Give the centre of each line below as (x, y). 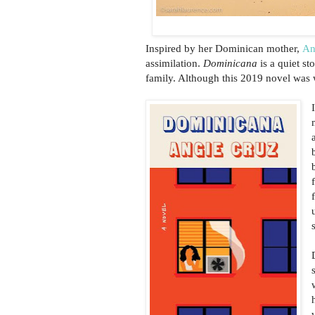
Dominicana (230, 63)
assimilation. (174, 63)
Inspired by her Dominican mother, (223, 49)
